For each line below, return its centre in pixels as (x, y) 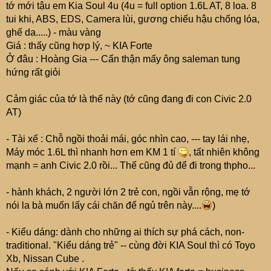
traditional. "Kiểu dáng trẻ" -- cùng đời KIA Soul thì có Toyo (131, 245)
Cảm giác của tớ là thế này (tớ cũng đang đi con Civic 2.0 (129, 99)
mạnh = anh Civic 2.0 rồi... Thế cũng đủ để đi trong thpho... (131, 165)
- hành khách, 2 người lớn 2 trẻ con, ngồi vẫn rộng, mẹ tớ (128, 192)
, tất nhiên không (224, 152)
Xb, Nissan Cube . (45, 259)
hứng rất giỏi (33, 72)
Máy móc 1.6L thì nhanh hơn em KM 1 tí (92, 152)
